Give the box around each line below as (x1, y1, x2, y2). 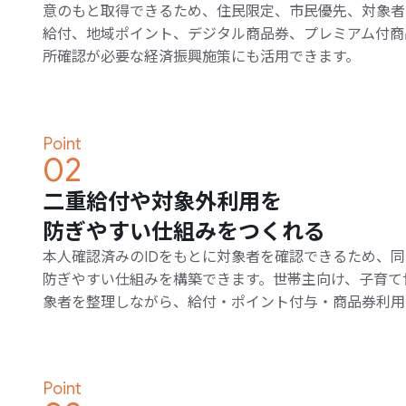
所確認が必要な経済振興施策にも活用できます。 (43, 47, 360, 66)
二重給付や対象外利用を (43, 188, 282, 215)
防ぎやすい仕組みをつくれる (43, 217, 325, 245)
